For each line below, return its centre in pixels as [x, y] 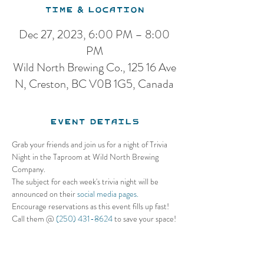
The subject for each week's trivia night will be [86, 181]
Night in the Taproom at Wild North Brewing [86, 157]
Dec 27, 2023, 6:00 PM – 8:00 [94, 34]
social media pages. [108, 194]
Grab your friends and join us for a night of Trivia [90, 144]
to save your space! [144, 219]
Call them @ [34, 219]
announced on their [44, 194]
